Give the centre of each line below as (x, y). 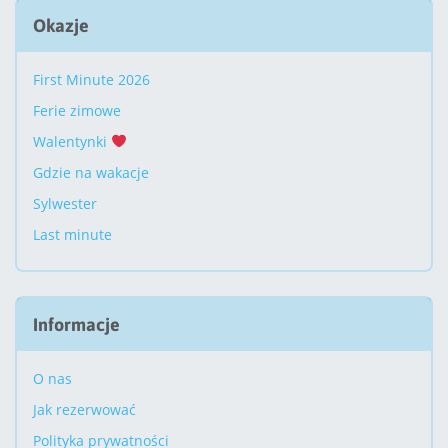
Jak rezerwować (84, 409)
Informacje (76, 324)
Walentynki (72, 141)
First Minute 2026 (91, 79)
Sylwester (65, 203)
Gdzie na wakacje (91, 172)
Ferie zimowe (77, 110)
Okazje (61, 25)
